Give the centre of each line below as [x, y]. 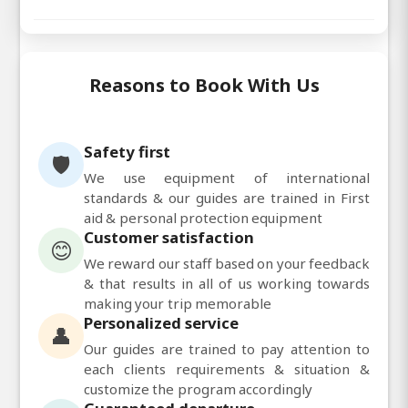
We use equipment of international [227, 177]
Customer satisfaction [169, 237]
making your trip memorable [178, 303]
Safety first [127, 151]
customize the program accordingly [198, 388]
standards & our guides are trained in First [227, 197]
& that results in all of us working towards [227, 283]
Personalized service [161, 322]
